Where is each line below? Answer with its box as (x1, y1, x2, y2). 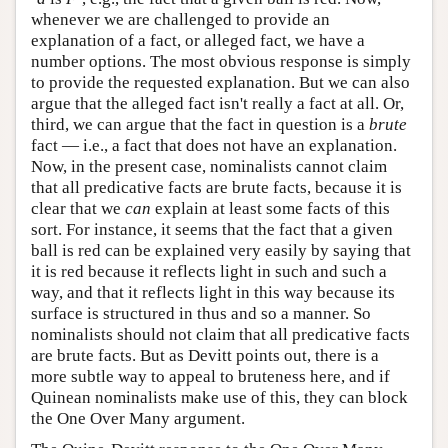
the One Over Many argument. (31, 408, 245, 428)
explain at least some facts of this (151, 198, 390, 218)
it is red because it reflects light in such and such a (31, 261, 387, 281)
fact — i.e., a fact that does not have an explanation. (31, 135, 397, 155)
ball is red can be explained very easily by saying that (31, 240, 411, 260)
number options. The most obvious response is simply (31, 51, 411, 71)
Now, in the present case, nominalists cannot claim (31, 156, 387, 176)
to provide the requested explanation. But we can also (31, 72, 410, 92)
